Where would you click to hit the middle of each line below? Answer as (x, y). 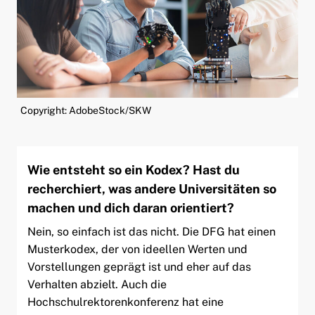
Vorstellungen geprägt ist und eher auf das (139, 266)
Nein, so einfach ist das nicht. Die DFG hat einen (151, 231)
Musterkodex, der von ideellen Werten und (137, 249)
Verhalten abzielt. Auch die (97, 284)
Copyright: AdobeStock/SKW (86, 110)
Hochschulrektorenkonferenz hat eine (125, 302)
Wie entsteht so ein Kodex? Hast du (133, 169)
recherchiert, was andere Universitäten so (152, 188)
